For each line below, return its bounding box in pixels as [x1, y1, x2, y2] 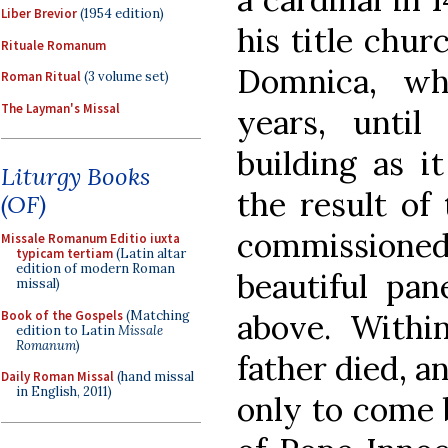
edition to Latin [16, 321, 118, 339]
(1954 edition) [77, 5, 164, 22]
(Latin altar [113, 245, 186, 262]
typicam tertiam [16, 245, 113, 262]
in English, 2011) [16, 383, 112, 400]
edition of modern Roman [16, 260, 175, 277]
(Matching [123, 306, 190, 324]
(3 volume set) [81, 68, 169, 85]
